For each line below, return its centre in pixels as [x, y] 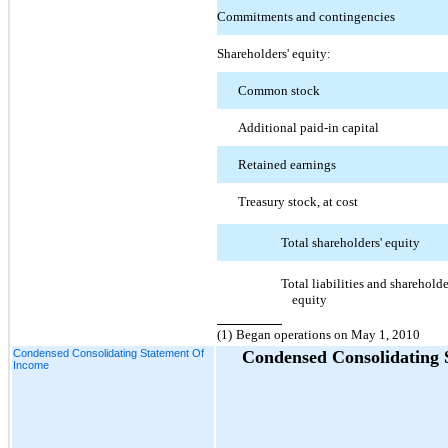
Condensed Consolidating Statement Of [108, 352]
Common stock [279, 90]
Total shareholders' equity [350, 242]
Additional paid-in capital [309, 127]
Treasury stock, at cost [298, 201]
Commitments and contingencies [306, 16]
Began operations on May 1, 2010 [328, 334]
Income [31, 364]
